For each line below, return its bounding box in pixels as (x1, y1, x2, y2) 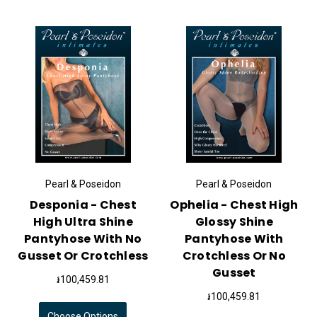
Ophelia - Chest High (170, 196, 299, 213)
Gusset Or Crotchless (18, 247, 149, 264)
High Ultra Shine (33, 213, 133, 230)
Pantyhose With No (24, 230, 142, 247)
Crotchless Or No (182, 247, 286, 264)
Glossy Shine (195, 213, 273, 230)
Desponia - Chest (29, 196, 137, 213)
